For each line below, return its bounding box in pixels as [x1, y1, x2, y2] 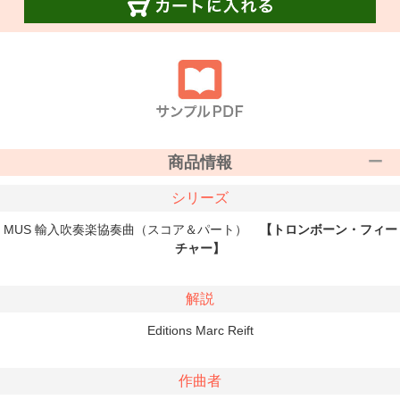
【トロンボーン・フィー [259, 222, 397, 237]
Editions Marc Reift [146, 323, 254, 338]
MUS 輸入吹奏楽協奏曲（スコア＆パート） [3, 222, 260, 237]
